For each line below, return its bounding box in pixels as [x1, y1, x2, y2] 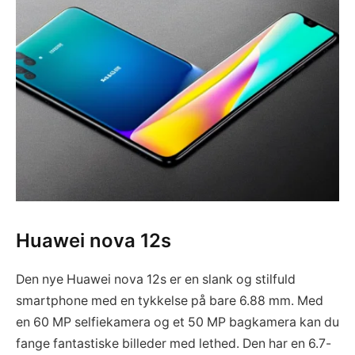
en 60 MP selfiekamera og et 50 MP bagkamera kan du [16, 314, 339, 330]
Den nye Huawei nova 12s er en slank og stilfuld [16, 271, 296, 287]
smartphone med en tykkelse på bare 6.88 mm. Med [16, 292, 323, 308]
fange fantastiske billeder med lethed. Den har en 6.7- [16, 335, 331, 351]
